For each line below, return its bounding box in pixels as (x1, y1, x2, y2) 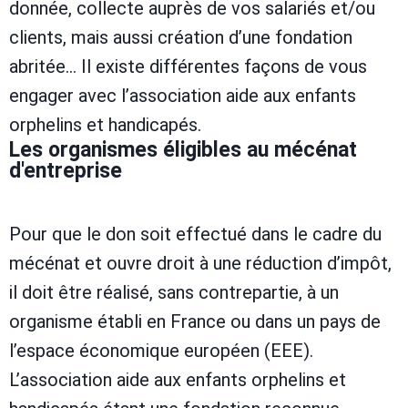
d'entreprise (9, 158, 122, 184)
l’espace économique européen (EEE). (9, 339, 313, 362)
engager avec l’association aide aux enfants (9, 85, 356, 107)
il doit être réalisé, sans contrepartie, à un (9, 280, 339, 303)
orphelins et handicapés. (9, 114, 201, 137)
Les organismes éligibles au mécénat (9, 138, 357, 163)
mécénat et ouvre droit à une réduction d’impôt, (9, 251, 392, 274)
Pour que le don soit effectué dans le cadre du (9, 222, 382, 245)
